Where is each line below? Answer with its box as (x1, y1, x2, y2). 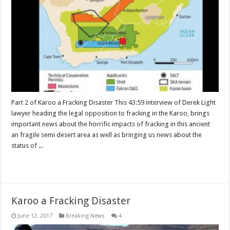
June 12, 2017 (17, 212, 53, 219)
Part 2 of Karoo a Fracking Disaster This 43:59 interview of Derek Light (11, 98, 216, 106)
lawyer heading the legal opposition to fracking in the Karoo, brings (11, 109, 210, 117)
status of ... (11, 141, 44, 149)
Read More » (17, 160, 50, 167)
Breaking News (66, 212, 105, 219)
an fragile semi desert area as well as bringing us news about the (11, 130, 202, 139)
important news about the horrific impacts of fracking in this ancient (11, 120, 210, 128)
